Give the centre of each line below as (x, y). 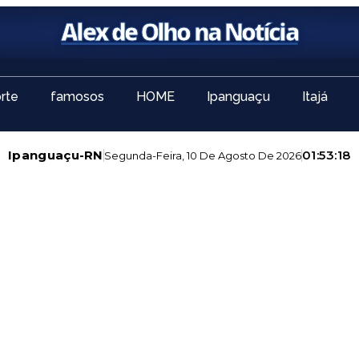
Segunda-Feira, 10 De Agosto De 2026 (202, 155)
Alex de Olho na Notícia (179, 32)
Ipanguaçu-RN (56, 155)
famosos (77, 97)
